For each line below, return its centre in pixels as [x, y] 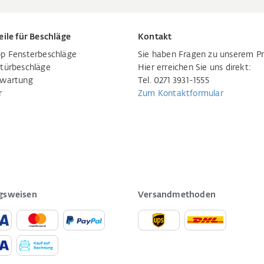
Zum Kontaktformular [181, 94]
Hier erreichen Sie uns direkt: [194, 68]
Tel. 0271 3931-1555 [174, 81]
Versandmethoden [177, 195]
